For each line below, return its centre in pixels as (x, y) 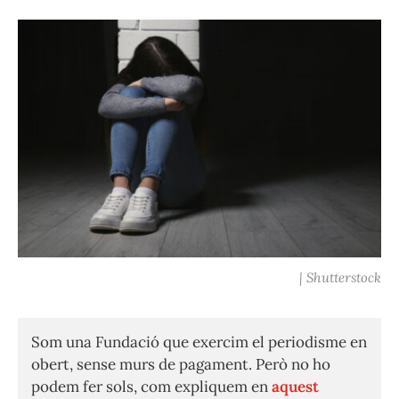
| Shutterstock (340, 278)
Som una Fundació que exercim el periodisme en (199, 342)
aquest (295, 387)
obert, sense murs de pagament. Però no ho (181, 365)
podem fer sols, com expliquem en (151, 387)
